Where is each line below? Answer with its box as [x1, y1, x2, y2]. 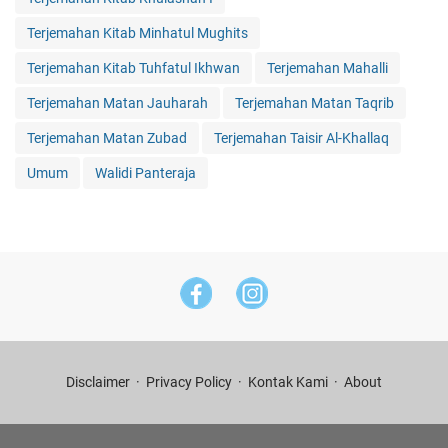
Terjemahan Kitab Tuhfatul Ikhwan [27, 60, 240, 77]
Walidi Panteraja [95, 165, 196, 182]
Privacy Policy [146, 374, 232, 391]
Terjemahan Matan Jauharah [27, 95, 208, 112]
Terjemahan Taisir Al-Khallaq [214, 130, 389, 147]
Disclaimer [66, 374, 130, 391]
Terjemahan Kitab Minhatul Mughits [27, 25, 248, 42]
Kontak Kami [248, 374, 328, 391]
